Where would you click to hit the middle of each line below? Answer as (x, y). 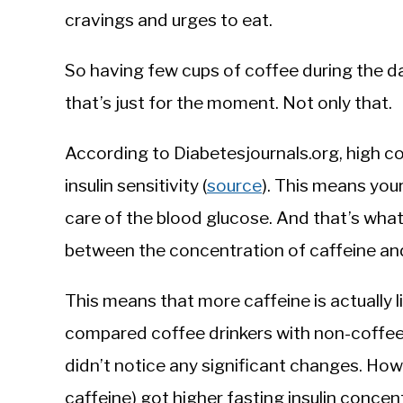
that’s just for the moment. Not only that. (228, 103)
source (234, 186)
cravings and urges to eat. (169, 20)
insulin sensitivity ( (136, 186)
